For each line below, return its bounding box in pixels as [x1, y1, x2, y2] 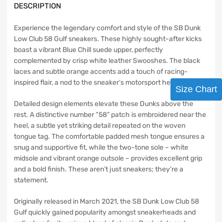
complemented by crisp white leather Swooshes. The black [14, 56, 200, 65]
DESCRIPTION [14, 1, 61, 10]
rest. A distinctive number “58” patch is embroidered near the [14, 111, 206, 119]
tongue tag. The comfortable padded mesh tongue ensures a [14, 132, 205, 141]
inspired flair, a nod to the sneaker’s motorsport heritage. [14, 78, 191, 87]
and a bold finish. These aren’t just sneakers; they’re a [14, 165, 183, 174]
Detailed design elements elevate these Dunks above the [14, 100, 193, 109]
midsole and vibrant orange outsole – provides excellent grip [14, 154, 202, 163]
